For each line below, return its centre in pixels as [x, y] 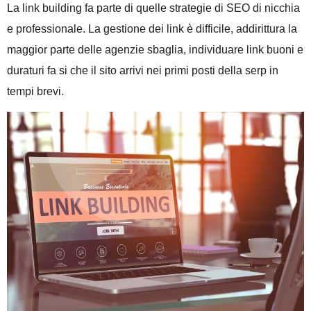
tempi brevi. [35, 91]
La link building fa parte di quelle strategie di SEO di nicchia [153, 8]
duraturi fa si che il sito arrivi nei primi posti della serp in [143, 70]
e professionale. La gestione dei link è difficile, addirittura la [152, 28]
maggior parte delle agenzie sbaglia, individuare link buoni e [155, 49]
